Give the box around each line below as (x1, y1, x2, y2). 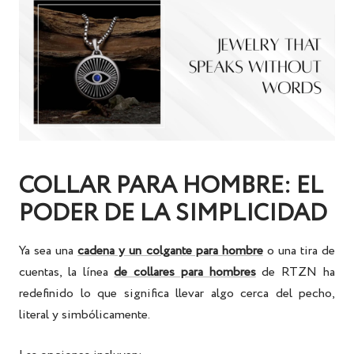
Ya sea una (19, 242, 74, 261)
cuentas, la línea (19, 263, 115, 282)
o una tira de (262, 242, 336, 261)
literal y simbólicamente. (19, 306, 150, 325)
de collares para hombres (114, 263, 256, 282)
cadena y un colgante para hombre (77, 242, 263, 261)
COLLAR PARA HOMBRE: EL (19, 168, 322, 205)
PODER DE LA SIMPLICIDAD (19, 196, 327, 232)
